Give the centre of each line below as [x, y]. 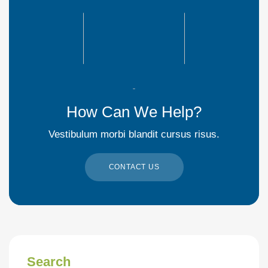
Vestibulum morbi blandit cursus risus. [134, 135]
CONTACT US [134, 167]
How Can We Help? [134, 112]
